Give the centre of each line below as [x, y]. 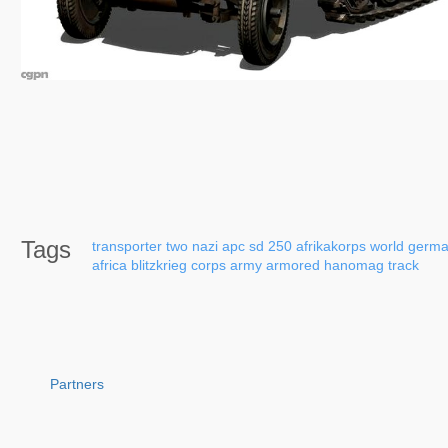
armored [293, 264]
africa [109, 264]
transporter [127, 245]
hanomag [354, 264]
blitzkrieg [159, 264]
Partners [77, 383]
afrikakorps [331, 245]
